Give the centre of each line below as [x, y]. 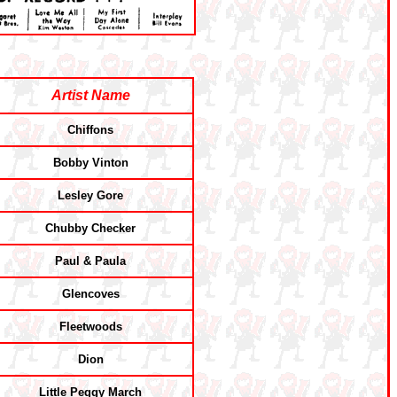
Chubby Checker [90, 228]
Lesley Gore [90, 195]
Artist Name [90, 95]
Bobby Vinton [90, 163]
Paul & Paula [90, 261]
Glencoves [90, 294]
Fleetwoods [90, 327]
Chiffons [90, 130]
